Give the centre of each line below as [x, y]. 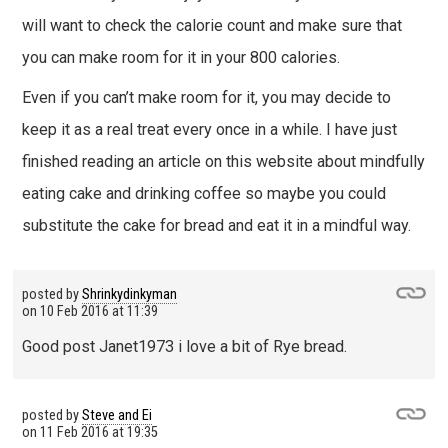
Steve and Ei [116, 415]
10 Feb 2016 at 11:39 [98, 312]
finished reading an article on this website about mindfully [223, 162]
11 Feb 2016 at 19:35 [98, 432]
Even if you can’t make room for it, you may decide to [206, 98]
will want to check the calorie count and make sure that [211, 25]
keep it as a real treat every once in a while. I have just [209, 130]
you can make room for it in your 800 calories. [180, 57]
